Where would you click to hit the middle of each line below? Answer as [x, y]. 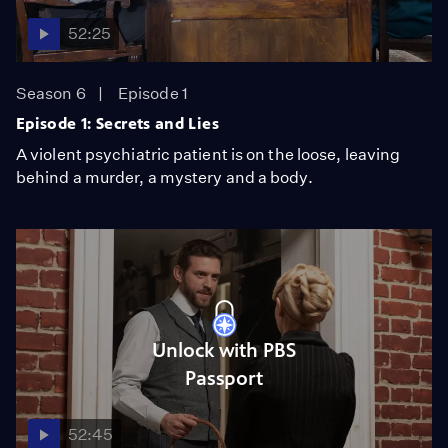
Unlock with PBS [224, 350]
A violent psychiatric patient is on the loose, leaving [208, 154]
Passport [224, 378]
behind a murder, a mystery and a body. [164, 177]
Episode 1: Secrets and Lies [117, 123]
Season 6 [51, 93]
